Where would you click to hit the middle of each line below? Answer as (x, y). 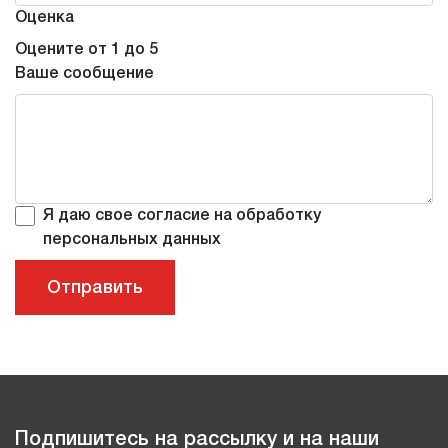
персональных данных (132, 240)
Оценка (44, 18)
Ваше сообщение (84, 74)
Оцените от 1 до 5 (86, 50)
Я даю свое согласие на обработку (182, 216)
